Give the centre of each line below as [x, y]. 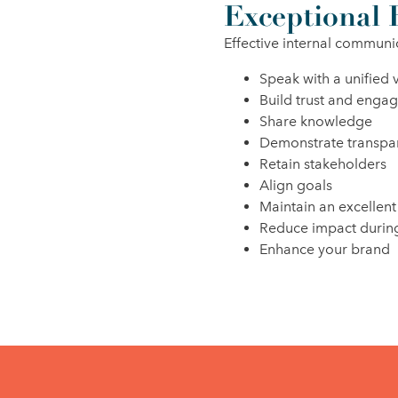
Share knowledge [316, 121]
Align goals [296, 185]
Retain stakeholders [323, 164]
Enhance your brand [325, 249]
